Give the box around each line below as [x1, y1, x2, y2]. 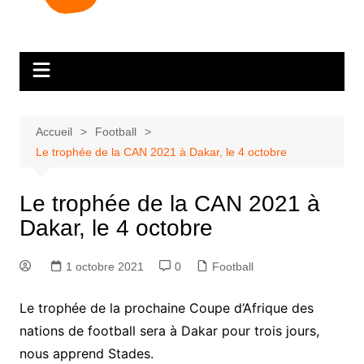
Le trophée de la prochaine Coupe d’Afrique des [19, 299, 314, 316]
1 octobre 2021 [65, 259, 144, 273]
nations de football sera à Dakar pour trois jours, [19, 322, 319, 339]
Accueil [35, 124, 72, 138]
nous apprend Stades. [19, 344, 154, 362]
